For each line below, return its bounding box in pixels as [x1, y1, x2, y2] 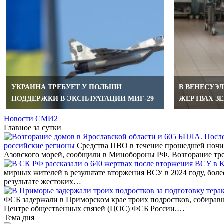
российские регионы [4, 141, 75, 150]
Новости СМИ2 [4, 114, 58, 123]
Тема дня [4, 213, 34, 222]
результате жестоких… [4, 177, 81, 186]
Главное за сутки [4, 123, 61, 132]
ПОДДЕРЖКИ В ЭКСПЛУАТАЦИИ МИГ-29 [11, 94, 154, 102]
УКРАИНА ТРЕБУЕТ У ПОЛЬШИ [11, 83, 122, 91]
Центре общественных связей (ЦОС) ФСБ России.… [4, 204, 185, 213]
